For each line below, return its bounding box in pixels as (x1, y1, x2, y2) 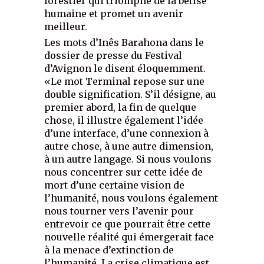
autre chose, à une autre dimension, (44, 140, 214, 153)
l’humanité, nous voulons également (44, 192, 219, 204)
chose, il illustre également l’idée (44, 114, 204, 127)
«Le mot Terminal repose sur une (44, 75, 205, 88)
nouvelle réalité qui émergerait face (44, 231, 214, 243)
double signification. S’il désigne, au (44, 88, 217, 101)
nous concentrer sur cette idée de (44, 166, 203, 179)
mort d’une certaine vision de (44, 179, 185, 192)
